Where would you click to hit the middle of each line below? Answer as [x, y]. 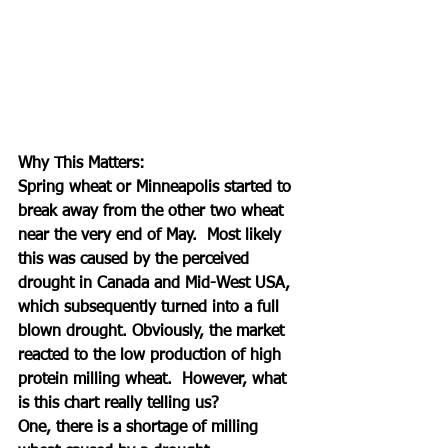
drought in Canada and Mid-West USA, [156, 283]
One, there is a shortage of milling [140, 427]
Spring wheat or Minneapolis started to [157, 187]
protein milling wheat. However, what [154, 379]
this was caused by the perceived [136, 259]
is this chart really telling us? [121, 403]
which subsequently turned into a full [151, 307]
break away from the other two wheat [153, 211]
